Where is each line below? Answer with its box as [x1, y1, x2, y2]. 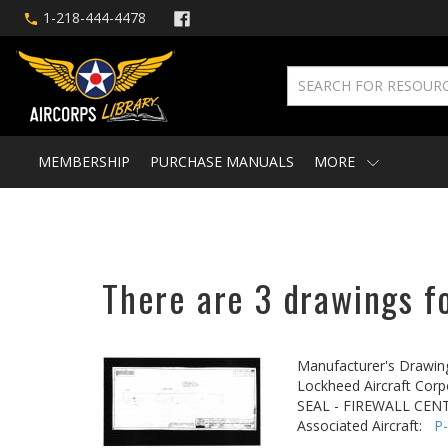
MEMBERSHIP [38, 152, 130, 171]
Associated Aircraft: [297, 416, 434, 435]
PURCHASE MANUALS [150, 152, 294, 171]
